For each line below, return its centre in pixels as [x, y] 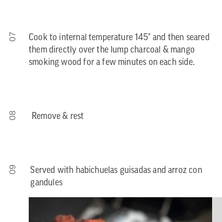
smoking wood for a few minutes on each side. [112, 63]
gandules [46, 183]
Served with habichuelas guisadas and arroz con [116, 171]
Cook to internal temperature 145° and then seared [119, 38]
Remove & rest [58, 117]
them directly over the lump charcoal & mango [112, 51]
